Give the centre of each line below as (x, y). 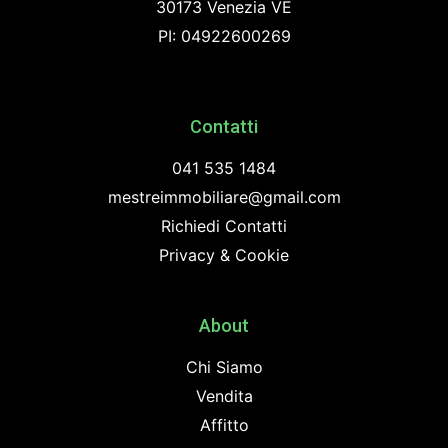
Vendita (224, 396)
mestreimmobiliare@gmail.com (224, 197)
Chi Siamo (224, 367)
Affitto (224, 425)
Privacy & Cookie (224, 255)
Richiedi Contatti (224, 226)
